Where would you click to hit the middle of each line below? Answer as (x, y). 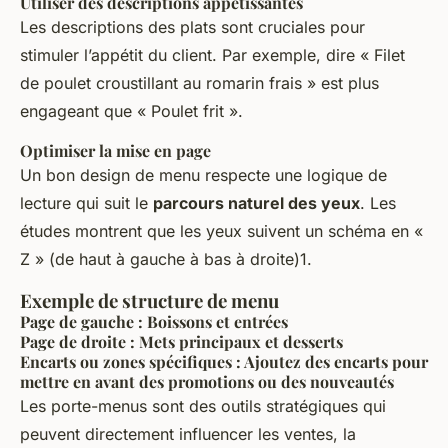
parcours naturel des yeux (256, 202)
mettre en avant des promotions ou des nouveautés (207, 381)
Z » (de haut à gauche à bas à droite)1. (166, 258)
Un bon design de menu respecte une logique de (203, 174)
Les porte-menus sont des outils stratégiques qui (203, 405)
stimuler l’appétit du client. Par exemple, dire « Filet (212, 54)
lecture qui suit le (86, 202)
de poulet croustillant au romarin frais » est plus (199, 82)
